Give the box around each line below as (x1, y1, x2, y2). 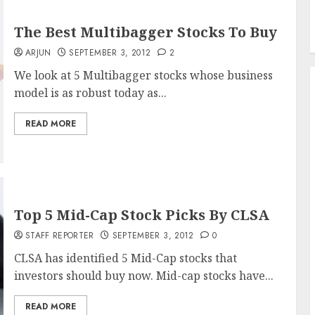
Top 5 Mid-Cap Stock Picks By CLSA (13, 205, 269, 224)
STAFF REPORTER (25, 229, 94, 242)
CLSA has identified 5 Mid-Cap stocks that (13, 250, 237, 266)
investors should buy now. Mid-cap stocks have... (13, 268, 274, 283)
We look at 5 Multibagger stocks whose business (13, 67, 273, 83)
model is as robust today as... (13, 85, 167, 101)
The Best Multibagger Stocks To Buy (13, 22, 277, 41)
